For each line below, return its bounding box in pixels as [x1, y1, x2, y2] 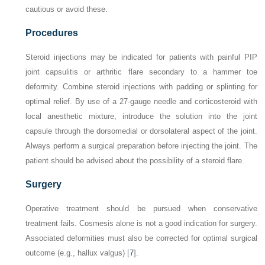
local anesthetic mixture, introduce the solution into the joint [25, 112, 257, 121]
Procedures [25, 28, 79, 38]
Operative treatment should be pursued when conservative [25, 204, 257, 214]
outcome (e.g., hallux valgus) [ [25, 248, 130, 258]
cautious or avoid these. [25, 5, 108, 14]
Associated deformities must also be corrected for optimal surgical [25, 234, 257, 243]
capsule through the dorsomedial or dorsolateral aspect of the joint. [25, 127, 257, 136]
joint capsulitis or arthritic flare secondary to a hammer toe [25, 67, 257, 77]
